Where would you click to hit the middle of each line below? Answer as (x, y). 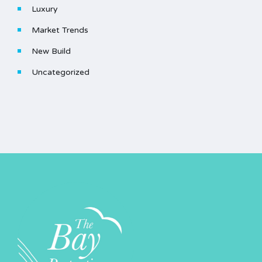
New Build (51, 51)
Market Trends (60, 30)
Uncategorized (61, 72)
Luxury (45, 9)
